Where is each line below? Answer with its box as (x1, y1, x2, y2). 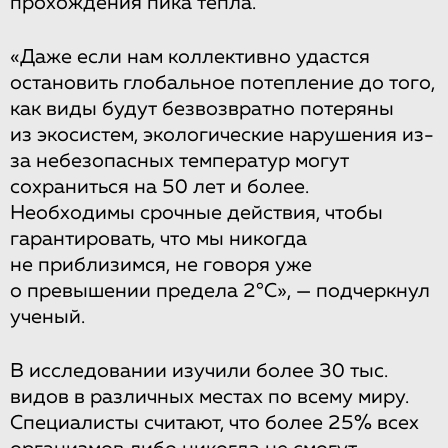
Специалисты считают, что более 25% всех (10, 412, 419, 433)
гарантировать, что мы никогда (10, 228, 307, 249)
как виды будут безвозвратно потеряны (10, 98, 394, 119)
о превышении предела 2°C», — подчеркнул (10, 280, 430, 301)
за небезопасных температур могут (10, 150, 349, 171)
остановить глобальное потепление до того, (10, 72, 435, 93)
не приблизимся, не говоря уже (10, 254, 312, 275)
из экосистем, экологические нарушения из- (10, 124, 434, 145)
